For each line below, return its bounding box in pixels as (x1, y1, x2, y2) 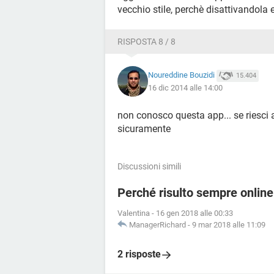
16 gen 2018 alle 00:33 (156, 209, 233, 218)
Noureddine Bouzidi (148, 70, 215, 80)
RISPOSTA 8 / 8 (117, 37, 176, 46)
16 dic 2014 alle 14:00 (148, 83, 223, 92)
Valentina (117, 209, 150, 218)
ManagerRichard (129, 220, 186, 229)
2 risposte (117, 248, 161, 260)
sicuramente (117, 123, 171, 135)
